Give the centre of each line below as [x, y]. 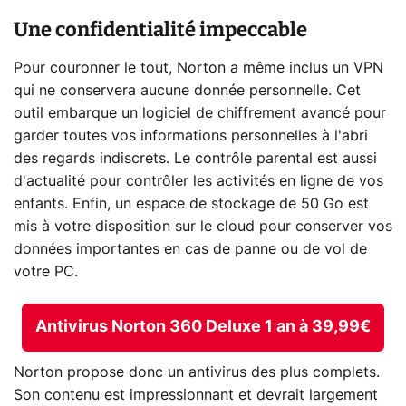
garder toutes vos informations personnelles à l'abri [191, 136]
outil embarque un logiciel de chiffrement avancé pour [200, 114]
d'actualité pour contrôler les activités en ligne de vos [198, 182]
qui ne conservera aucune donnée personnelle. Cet [187, 91]
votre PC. [46, 272]
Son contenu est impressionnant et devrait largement [196, 395]
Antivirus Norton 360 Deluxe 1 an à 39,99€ [203, 328]
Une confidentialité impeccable [160, 30]
